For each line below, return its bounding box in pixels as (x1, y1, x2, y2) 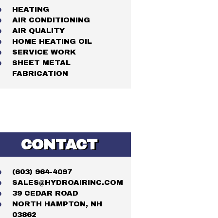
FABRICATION (12, 70, 69, 78)
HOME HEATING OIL (12, 37, 92, 46)
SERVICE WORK (12, 48, 76, 56)
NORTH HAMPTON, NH (12, 200, 103, 208)
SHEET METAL (12, 59, 71, 67)
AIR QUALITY (12, 27, 65, 35)
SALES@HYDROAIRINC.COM (12, 179, 124, 187)
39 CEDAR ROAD (12, 189, 79, 198)
